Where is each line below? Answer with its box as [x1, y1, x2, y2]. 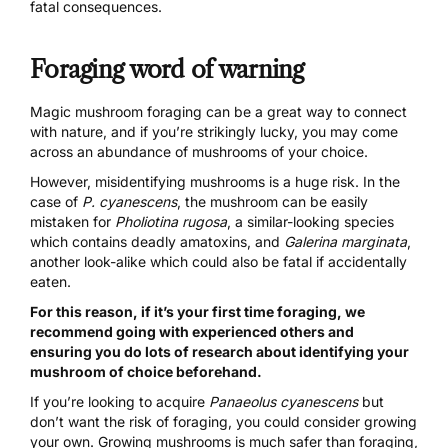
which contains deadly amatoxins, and [30, 233, 284, 251]
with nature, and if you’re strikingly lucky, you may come [30, 123, 398, 141]
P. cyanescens [82, 193, 177, 211]
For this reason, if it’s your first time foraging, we [30, 303, 365, 321]
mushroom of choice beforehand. [30, 363, 265, 381]
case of [30, 193, 82, 211]
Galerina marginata [284, 233, 407, 251]
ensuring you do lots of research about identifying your [30, 343, 409, 361]
